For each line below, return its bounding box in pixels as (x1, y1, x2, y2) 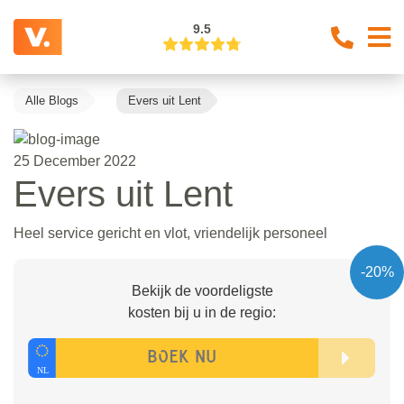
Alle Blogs (25, 94, 78, 107)
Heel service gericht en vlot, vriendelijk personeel (14, 225, 327, 241)
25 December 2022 (14, 152, 136, 169)
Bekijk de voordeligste (131, 282, 273, 298)
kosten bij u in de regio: (128, 304, 276, 320)
